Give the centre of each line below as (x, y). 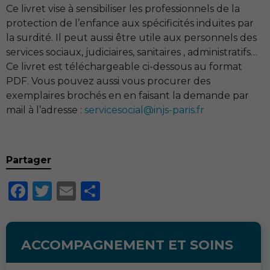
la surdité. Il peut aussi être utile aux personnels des (131, 38)
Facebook (74, 191)
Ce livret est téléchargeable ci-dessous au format (124, 67)
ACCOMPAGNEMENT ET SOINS (127, 245)
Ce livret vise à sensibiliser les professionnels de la (123, 9)
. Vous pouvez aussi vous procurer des (119, 81)
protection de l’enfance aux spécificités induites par (130, 23)
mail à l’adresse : (45, 110)
